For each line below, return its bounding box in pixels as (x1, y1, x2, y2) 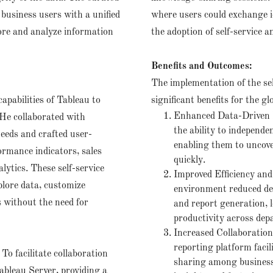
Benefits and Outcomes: (151, 62, 254, 71)
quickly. (173, 155, 205, 165)
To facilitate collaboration (2, 249, 108, 259)
